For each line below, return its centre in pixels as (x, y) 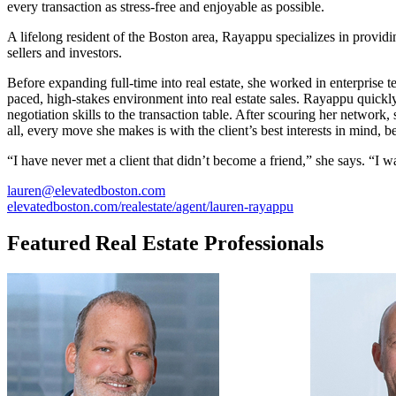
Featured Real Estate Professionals (165, 244)
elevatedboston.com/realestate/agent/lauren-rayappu (150, 206)
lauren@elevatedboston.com (86, 190)
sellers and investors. (65, 52)
